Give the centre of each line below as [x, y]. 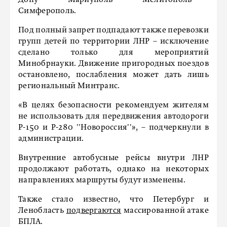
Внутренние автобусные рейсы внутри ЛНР [113, 158]
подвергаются [94, 211]
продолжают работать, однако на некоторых [113, 169]
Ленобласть [42, 211]
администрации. [51, 139]
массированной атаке [165, 211]
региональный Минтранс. [69, 86]
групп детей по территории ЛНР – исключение [113, 41]
